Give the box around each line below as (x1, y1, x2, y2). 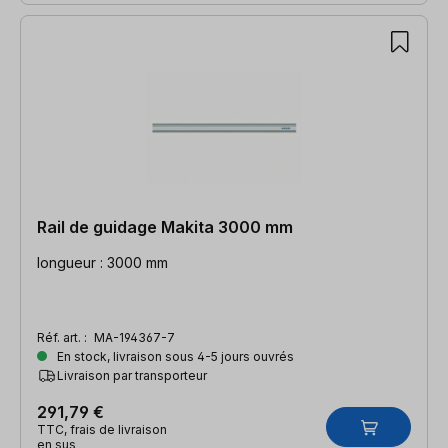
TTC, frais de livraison (37, 421, 167, 437)
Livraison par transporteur (57, 367, 207, 383)
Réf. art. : (37, 329, 90, 345)
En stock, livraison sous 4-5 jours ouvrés (54, 348, 294, 364)
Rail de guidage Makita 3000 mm (37, 216, 293, 237)
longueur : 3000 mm (37, 253, 168, 271)
